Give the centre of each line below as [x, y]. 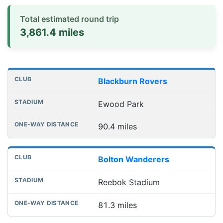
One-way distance [123, 80]
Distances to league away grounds [72, 73]
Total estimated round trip [69, 19]
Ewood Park [121, 104]
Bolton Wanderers [133, 160]
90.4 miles [117, 127]
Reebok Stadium [129, 182]
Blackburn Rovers [132, 81]
